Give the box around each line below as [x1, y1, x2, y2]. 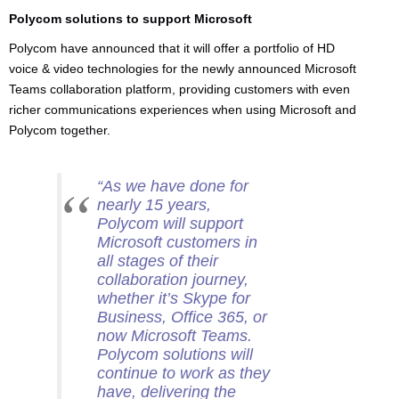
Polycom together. [9, 123, 110, 137]
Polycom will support [97, 214, 243, 232]
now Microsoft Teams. [97, 326, 256, 345]
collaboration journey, [97, 270, 248, 289]
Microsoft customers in [97, 232, 257, 251]
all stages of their [97, 251, 218, 270]
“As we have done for [97, 176, 248, 195]
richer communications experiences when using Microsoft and [9, 102, 356, 117]
